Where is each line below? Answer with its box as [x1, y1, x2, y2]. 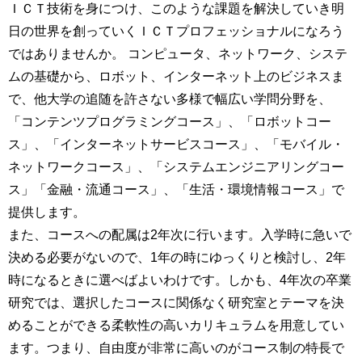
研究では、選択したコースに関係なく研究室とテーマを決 [8, 296, 344, 309]
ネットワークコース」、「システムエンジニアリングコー [8, 160, 344, 174]
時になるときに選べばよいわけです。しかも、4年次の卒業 [8, 273, 351, 287]
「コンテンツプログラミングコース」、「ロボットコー [8, 115, 331, 128]
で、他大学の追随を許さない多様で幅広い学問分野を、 [8, 92, 331, 106]
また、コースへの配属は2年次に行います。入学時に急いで [8, 228, 351, 242]
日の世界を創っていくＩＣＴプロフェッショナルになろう [8, 24, 344, 38]
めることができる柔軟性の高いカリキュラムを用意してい [8, 318, 344, 332]
